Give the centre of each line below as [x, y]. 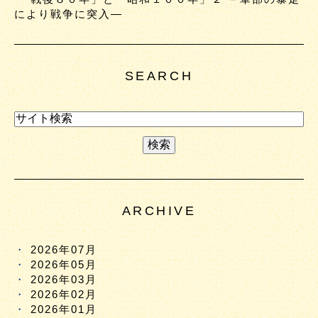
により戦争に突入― [68, 14]
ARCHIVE [159, 210]
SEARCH [159, 76]
